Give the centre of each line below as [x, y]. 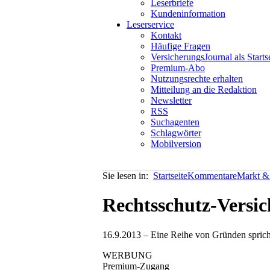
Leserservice [150, 24]
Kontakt [166, 35]
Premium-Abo [178, 68]
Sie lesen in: [128, 176]
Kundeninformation [188, 14]
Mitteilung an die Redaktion [204, 89]
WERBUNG [127, 255]
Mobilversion [176, 144]
